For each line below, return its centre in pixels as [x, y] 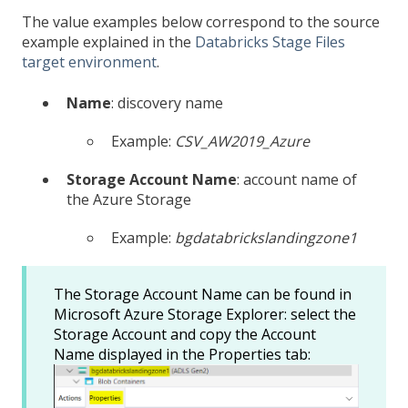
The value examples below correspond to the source [201, 22]
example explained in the [108, 42]
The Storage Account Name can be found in [203, 294]
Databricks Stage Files [270, 42]
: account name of [297, 179]
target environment [89, 62]
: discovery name [167, 102]
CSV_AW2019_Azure [242, 141]
